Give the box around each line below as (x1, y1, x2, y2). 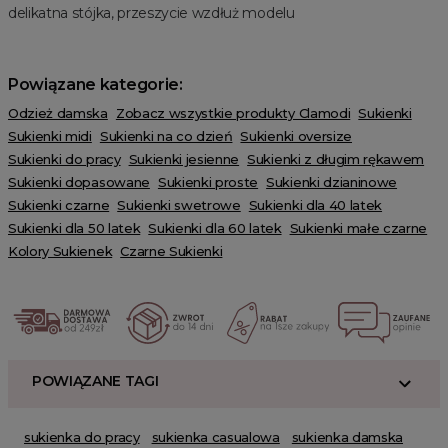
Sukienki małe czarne (289, 220, 428, 237)
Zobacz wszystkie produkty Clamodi (115, 105, 351, 122)
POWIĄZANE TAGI (32, 372, 159, 390)
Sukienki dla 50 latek (8, 220, 141, 237)
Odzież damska (8, 105, 108, 122)
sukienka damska (291, 429, 404, 445)
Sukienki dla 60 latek (148, 220, 282, 237)
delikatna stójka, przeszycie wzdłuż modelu (8, 4, 295, 23)
